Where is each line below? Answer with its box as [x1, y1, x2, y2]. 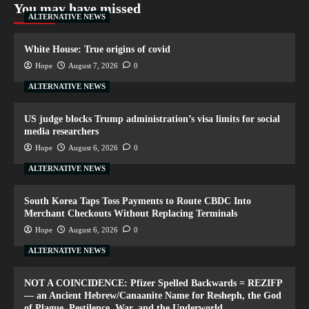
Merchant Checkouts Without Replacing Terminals [24, 208, 237, 219]
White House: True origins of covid [24, 44, 170, 55]
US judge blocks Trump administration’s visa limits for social [24, 114, 280, 125]
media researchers [24, 126, 99, 137]
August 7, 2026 [68, 61, 118, 70]
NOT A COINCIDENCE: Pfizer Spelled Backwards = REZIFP [24, 278, 282, 289]
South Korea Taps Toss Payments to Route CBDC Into [24, 196, 251, 207]
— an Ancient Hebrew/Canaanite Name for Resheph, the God [24, 290, 281, 301]
